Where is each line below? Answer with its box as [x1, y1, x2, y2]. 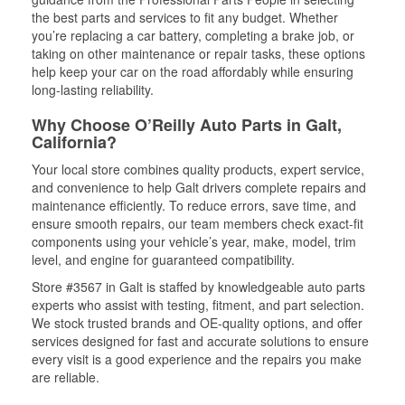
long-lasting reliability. [32, 80, 154, 99]
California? [32, 130, 117, 154]
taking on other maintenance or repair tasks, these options [32, 44, 365, 62]
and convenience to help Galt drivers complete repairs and [32, 178, 366, 196]
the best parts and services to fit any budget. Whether [32, 8, 338, 26]
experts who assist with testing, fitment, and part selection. [32, 296, 364, 314]
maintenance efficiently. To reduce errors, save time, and [32, 196, 356, 214]
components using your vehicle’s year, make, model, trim [32, 232, 356, 250]
